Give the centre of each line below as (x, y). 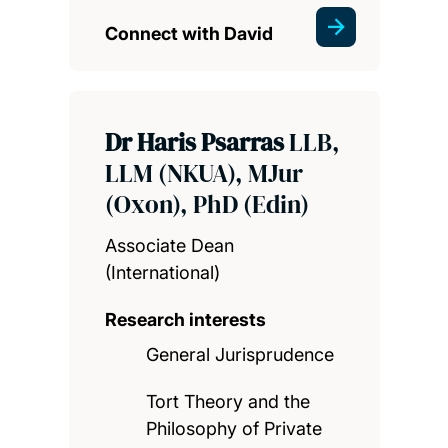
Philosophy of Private (234, 429)
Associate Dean (169, 246)
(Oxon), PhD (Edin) (206, 204)
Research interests (185, 320)
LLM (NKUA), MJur (203, 173)
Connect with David (188, 34)
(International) (162, 273)
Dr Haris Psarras (196, 142)
